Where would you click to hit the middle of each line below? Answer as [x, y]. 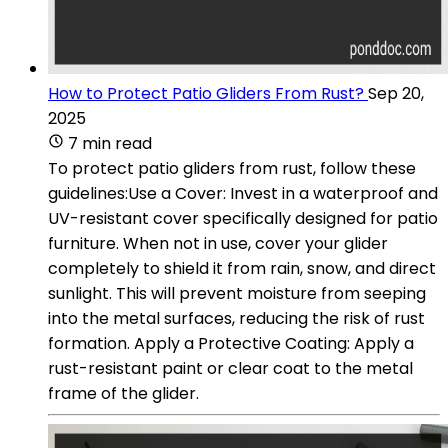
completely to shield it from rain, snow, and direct [242, 268]
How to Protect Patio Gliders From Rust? [206, 93]
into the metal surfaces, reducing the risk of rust [236, 318]
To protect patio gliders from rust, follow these [232, 168]
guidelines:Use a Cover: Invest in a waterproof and [243, 193]
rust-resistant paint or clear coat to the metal [230, 368]
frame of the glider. [123, 393]
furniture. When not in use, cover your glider [218, 243]
